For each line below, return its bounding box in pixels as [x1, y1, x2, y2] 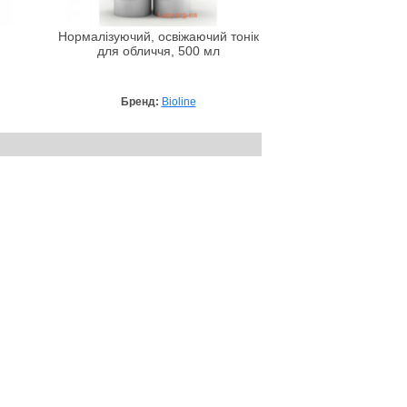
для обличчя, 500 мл [96, 44, 220, 58]
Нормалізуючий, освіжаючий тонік [57, 29, 259, 44]
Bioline [161, 94, 196, 108]
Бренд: [120, 94, 162, 108]
